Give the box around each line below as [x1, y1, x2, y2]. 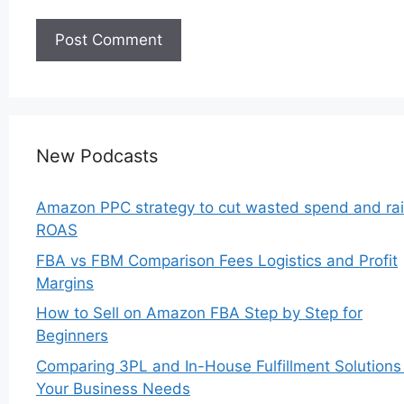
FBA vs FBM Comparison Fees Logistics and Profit [36, 251, 398, 270]
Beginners [36, 326, 108, 345]
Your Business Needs [36, 379, 190, 398]
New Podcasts [36, 145, 158, 168]
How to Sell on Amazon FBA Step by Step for [36, 304, 363, 323]
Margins [36, 273, 94, 292]
